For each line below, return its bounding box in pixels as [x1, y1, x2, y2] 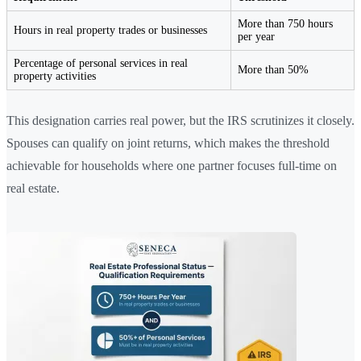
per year [238, 30, 275, 43]
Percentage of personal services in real [14, 56, 188, 69]
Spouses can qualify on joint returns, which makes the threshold [6, 135, 330, 150]
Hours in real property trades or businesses [14, 23, 207, 36]
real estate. [6, 180, 60, 195]
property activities [14, 69, 96, 82]
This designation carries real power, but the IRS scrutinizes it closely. [6, 113, 355, 127]
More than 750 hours [238, 17, 333, 30]
